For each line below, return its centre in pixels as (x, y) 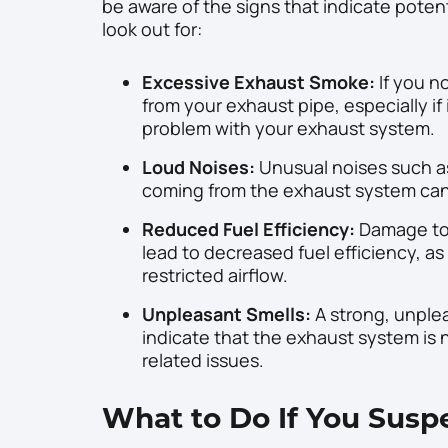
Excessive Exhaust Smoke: (258, 82)
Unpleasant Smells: (226, 314)
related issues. (203, 360)
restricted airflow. (215, 275)
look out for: (152, 29)
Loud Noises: (198, 167)
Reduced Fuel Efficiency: (248, 229)
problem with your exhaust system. (288, 128)
